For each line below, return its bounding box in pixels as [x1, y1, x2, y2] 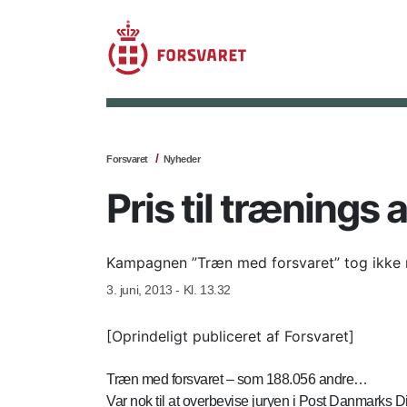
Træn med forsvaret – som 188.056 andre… [106, 372, 368, 387]
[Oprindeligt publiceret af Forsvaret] [106, 327, 354, 345]
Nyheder [163, 154, 200, 164]
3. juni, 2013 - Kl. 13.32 [106, 283, 231, 297]
